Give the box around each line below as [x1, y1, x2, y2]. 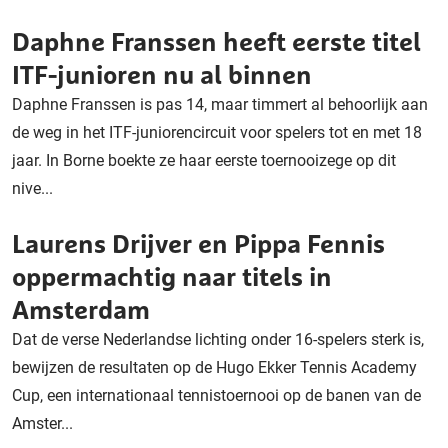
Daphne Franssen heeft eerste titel [12, 26, 421, 57]
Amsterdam [12, 294, 150, 325]
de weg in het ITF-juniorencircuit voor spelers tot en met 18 [12, 123, 422, 142]
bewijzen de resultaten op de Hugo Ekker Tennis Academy [12, 358, 417, 377]
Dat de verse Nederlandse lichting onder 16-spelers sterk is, [12, 330, 424, 349]
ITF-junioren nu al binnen [12, 59, 312, 90]
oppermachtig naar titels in [12, 261, 332, 292]
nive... [12, 179, 53, 198]
